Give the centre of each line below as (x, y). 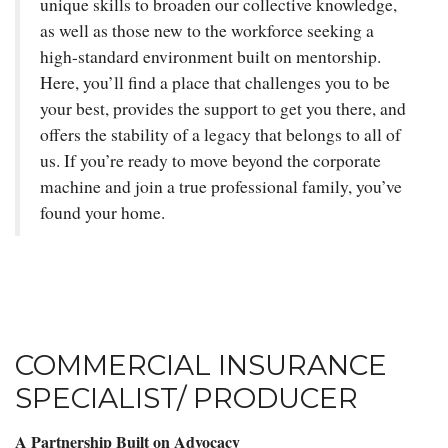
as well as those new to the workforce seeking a (207, 30)
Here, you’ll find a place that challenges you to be (215, 82)
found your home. (102, 212)
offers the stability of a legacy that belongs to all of (220, 134)
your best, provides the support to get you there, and (223, 108)
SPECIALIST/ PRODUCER (186, 397)
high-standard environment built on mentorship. (210, 56)
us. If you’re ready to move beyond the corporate (210, 160)
